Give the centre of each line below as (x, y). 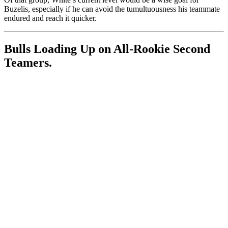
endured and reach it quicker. (50, 18)
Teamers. (28, 62)
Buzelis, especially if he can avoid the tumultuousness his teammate (112, 9)
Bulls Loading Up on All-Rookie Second (107, 49)
